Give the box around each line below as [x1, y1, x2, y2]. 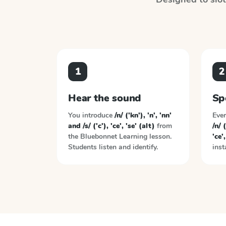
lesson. [149, 132, 172, 141]
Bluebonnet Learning [80, 132, 147, 141]
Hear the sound [68, 91, 142, 105]
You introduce [68, 110, 115, 120]
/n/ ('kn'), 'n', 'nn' [115, 110, 172, 120]
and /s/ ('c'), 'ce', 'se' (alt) [68, 121, 155, 131]
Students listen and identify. [68, 142, 158, 152]
